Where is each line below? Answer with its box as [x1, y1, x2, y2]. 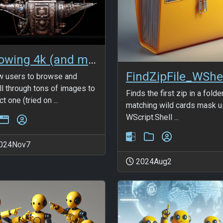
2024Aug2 [134, 156, 172, 166]
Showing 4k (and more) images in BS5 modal [88, 52, 96, 67]
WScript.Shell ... [126, 112, 179, 122]
